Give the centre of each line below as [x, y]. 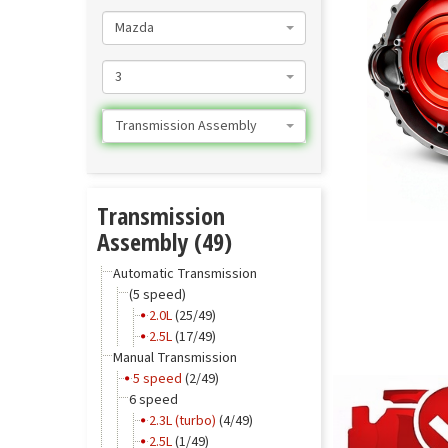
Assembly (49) [164, 241]
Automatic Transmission [185, 274]
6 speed [153, 400]
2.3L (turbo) [182, 421]
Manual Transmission [175, 358]
